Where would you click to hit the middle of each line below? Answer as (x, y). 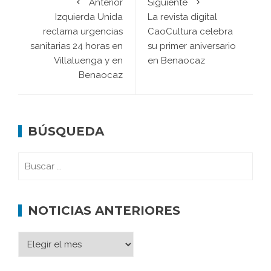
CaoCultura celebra (190, 32)
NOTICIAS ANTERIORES (104, 211)
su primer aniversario (192, 46)
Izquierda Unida (89, 17)
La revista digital (182, 17)
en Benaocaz (176, 61)
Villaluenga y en (88, 61)
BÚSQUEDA (66, 132)
